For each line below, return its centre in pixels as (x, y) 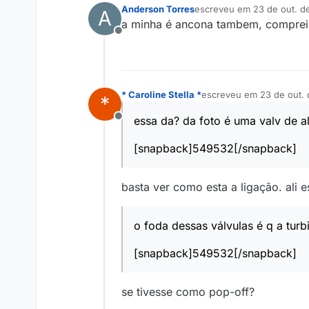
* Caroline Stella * (161, 95)
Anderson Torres (158, 9)
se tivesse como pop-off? (188, 292)
